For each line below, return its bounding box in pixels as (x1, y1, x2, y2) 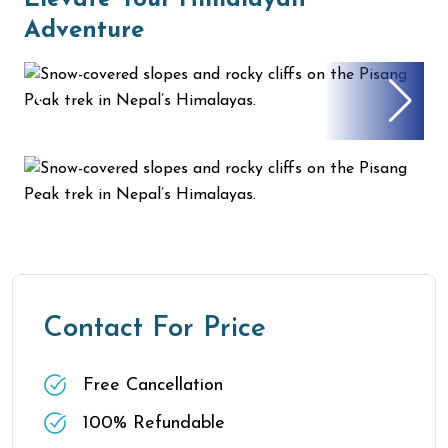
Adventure (24, 19, 144, 43)
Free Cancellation (83, 376, 223, 395)
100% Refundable (83, 414, 225, 433)
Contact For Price (43, 315, 266, 343)
